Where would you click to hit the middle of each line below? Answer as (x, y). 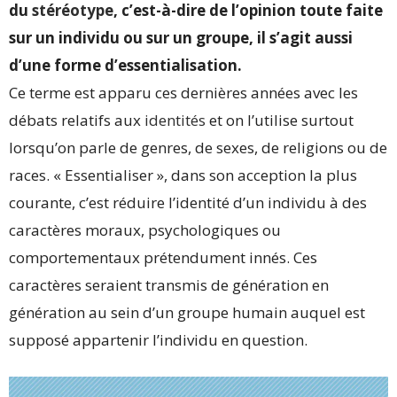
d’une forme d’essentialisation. (125, 65)
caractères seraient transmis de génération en (169, 285)
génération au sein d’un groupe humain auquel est (187, 312)
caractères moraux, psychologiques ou (145, 230)
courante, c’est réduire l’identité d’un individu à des (188, 202)
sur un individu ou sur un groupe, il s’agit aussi (181, 38)
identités (175, 120)
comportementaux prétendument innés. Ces (163, 257)
